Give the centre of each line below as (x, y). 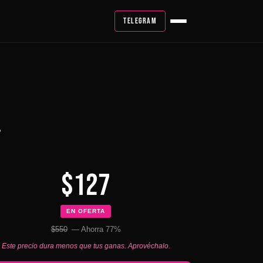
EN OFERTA (86, 211)
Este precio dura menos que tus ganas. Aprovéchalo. (86, 246)
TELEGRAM (140, 21)
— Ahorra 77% (95, 229)
